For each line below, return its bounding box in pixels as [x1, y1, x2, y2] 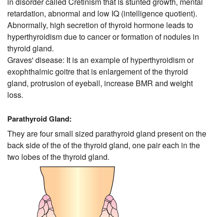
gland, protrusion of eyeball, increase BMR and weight [7, 77, 193, 89]
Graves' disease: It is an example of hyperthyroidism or [7, 54, 194, 66]
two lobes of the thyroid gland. [7, 151, 109, 163]
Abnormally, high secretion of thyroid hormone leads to [7, 19, 193, 31]
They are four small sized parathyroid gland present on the [7, 128, 206, 139]
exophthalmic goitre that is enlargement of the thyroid [7, 66, 188, 77]
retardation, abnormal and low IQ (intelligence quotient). [7, 8, 197, 19]
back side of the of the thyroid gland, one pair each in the [7, 139, 200, 151]
